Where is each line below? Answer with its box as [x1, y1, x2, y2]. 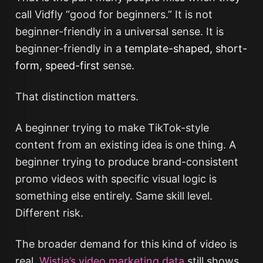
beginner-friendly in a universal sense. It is [15, 25, 224, 38]
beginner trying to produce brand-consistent [15, 156, 238, 168]
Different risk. [15, 207, 83, 219]
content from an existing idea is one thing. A [15, 139, 236, 151]
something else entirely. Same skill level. [15, 190, 213, 202]
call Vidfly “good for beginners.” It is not [15, 8, 213, 21]
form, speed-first [15, 59, 100, 72]
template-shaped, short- [124, 42, 247, 55]
